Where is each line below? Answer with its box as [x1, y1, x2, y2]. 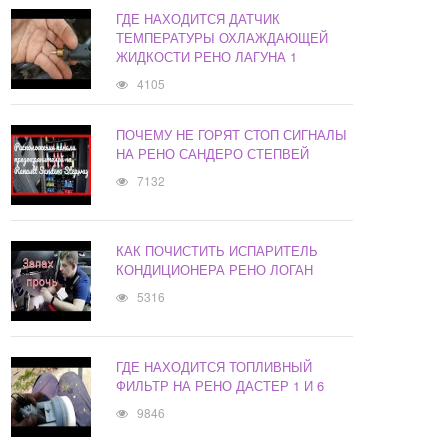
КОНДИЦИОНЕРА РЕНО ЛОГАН [116, 260, 314, 280]
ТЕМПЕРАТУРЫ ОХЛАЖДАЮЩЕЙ [116, 28, 329, 48]
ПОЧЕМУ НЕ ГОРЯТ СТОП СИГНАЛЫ [116, 125, 348, 145]
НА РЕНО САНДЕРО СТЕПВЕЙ [116, 144, 310, 164]
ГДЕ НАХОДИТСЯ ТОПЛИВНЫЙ [116, 357, 313, 377]
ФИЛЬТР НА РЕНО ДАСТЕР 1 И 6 [116, 376, 325, 396]
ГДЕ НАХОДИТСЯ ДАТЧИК [116, 9, 281, 29]
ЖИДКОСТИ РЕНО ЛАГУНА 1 [116, 47, 298, 67]
